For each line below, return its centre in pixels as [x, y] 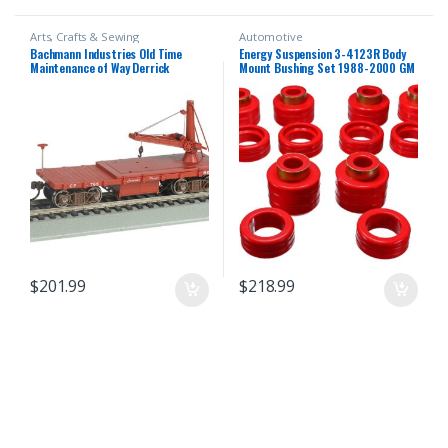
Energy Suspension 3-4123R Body [322, 54]
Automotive [270, 36]
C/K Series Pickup [283, 82]
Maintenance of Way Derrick [99, 68]
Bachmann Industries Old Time [106, 54]
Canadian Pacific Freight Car [101, 82]
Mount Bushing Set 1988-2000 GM [326, 68]
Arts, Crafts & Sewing [84, 36]
